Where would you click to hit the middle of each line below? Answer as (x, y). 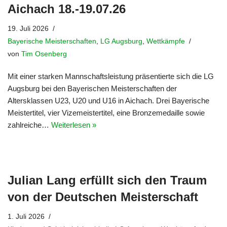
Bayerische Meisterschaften (52, 41)
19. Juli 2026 (28, 28)
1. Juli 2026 (26, 216)
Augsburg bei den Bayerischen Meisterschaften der (92, 88)
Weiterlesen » (74, 125)
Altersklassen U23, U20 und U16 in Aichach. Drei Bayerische (108, 101)
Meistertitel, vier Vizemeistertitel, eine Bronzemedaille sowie (106, 113)
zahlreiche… (29, 125)
